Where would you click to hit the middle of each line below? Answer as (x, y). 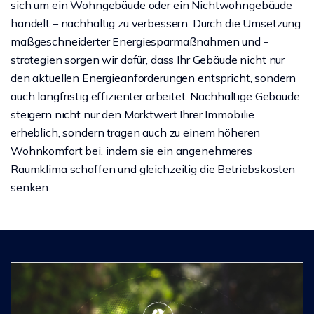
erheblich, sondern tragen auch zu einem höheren (136, 132)
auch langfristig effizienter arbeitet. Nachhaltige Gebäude (155, 96)
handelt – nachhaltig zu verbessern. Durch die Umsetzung (156, 23)
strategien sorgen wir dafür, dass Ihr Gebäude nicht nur (148, 60)
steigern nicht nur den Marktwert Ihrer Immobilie (133, 114)
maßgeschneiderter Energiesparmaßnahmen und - (139, 41)
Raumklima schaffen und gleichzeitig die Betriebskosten (153, 169)
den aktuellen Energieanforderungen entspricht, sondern (153, 78)
